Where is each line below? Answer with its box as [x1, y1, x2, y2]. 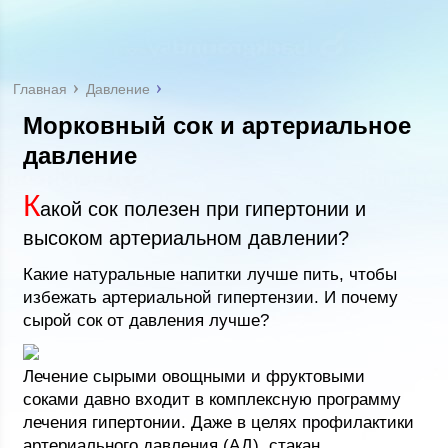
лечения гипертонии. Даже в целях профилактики [23, 413, 415, 432]
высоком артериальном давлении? [23, 227, 350, 249]
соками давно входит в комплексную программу [23, 390, 402, 409]
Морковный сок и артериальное [23, 112, 412, 139]
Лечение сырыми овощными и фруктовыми [23, 367, 366, 386]
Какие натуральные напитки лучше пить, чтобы [23, 265, 398, 284]
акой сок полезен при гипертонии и [40, 198, 367, 220]
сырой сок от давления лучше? [23, 311, 270, 330]
